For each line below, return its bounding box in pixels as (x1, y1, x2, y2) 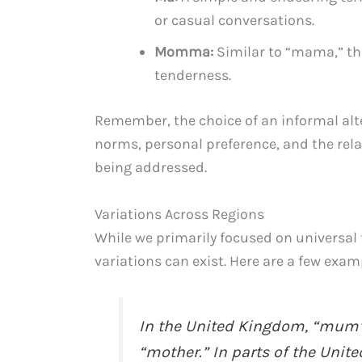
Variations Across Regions (95, 204, 264, 223)
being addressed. (95, 158, 207, 177)
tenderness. (154, 66, 231, 85)
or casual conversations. (154, 11, 314, 30)
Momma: (154, 43, 213, 61)
